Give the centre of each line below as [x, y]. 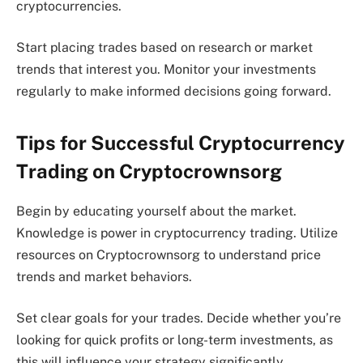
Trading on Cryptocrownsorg [149, 171]
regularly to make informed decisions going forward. [174, 92]
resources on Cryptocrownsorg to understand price [169, 254]
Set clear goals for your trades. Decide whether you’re [179, 318]
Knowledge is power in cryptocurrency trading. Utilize [177, 233]
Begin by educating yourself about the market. [156, 211]
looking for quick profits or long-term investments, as [175, 340]
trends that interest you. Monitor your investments [166, 70]
